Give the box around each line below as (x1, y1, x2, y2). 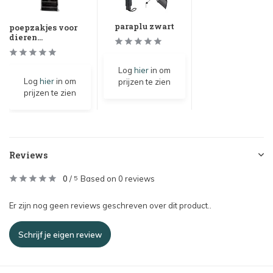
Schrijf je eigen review (18, 229, 102, 239)
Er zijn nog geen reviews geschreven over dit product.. (9, 200, 211, 210)
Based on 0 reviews (80, 174, 155, 183)
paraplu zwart (115, 21, 174, 32)
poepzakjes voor (9, 22, 77, 33)
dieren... (9, 32, 43, 43)
